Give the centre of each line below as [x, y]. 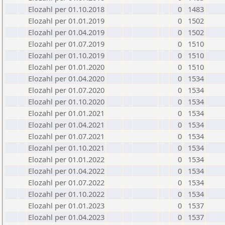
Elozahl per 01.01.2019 [66, 21]
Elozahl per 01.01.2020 [66, 67]
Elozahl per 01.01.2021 [66, 113]
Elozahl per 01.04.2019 [66, 32]
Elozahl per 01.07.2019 [66, 44]
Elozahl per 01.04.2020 [66, 78]
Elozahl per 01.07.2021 [66, 136]
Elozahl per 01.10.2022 [66, 194]
